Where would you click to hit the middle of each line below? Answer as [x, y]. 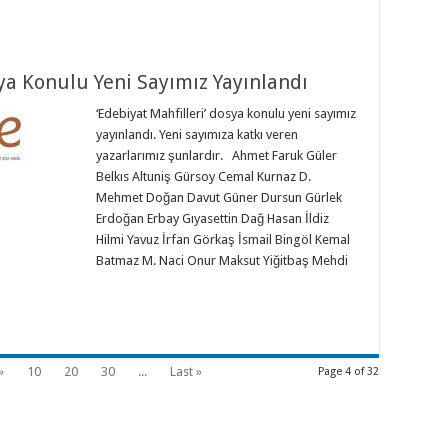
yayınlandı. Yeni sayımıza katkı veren [197, 135]
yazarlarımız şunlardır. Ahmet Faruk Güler [216, 156]
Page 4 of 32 [348, 372]
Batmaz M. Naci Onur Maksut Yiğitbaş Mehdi [222, 261]
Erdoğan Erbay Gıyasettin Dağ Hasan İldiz [212, 219]
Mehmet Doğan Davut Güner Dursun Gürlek [219, 198]
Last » [186, 372]
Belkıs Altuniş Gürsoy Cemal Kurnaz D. [203, 177]
